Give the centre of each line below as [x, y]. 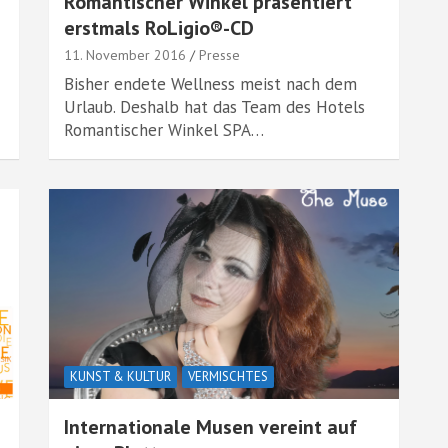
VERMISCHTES [228, 376]
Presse [219, 55]
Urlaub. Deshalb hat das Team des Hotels [214, 107]
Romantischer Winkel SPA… [164, 130]
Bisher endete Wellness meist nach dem [210, 84]
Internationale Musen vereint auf [210, 427]
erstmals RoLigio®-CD [159, 28]
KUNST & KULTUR [120, 376]
